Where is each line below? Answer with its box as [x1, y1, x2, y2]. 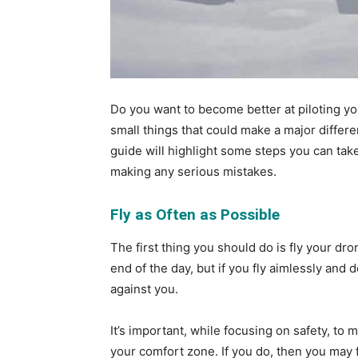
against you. [110, 281, 178, 296]
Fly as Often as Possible [110, 205, 280, 224]
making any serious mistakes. [110, 164, 276, 179]
